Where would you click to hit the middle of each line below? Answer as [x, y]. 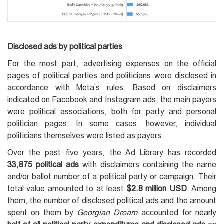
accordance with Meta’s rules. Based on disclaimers [112, 87]
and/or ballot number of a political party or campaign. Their [112, 176]
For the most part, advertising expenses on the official [112, 63]
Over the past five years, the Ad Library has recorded [112, 152]
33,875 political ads [43, 164]
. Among [202, 188]
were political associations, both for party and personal [112, 111]
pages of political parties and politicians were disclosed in [112, 75]
